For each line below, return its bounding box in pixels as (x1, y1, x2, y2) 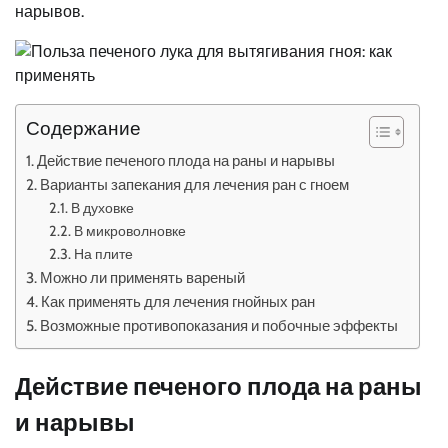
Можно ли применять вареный (40, 268, 246, 287)
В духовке (70, 199, 134, 217)
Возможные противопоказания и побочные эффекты (40, 316, 399, 335)
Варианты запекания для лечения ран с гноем (40, 175, 350, 194)
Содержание (26, 116, 141, 140)
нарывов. (15, 2, 84, 21)
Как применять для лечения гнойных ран (41, 292, 316, 311)
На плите (73, 245, 133, 263)
